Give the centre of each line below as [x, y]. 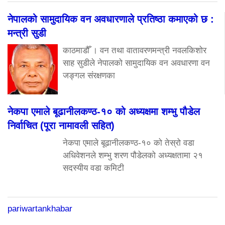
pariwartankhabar [40, 208]
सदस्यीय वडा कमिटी [93, 168]
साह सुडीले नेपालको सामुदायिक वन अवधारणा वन [136, 63]
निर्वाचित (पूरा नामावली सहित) [61, 125]
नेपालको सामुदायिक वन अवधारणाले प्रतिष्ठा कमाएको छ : [111, 19]
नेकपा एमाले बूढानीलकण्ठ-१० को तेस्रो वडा [129, 143]
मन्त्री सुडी [27, 33]
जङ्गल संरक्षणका [89, 75]
